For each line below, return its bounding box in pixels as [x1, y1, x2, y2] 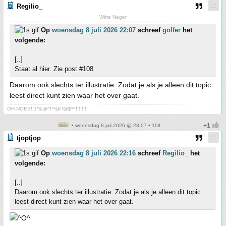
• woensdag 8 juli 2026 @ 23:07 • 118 [70, 123, 160, 128]
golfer [162, 26, 181, 34]
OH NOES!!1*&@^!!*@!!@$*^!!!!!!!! [7, 106, 88, 111]
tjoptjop [17, 134, 41, 142]
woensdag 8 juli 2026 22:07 [52, 26, 136, 34]
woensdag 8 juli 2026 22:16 [52, 149, 136, 157]
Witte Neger [99, 14, 127, 20]
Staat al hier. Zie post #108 [15, 65, 93, 73]
